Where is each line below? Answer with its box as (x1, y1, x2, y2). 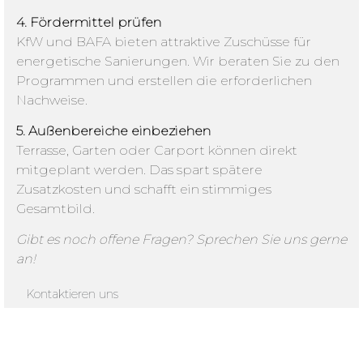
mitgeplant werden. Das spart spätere (16, 161, 263, 177)
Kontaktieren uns (25, 286, 118, 301)
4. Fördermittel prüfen (16, 14, 161, 30)
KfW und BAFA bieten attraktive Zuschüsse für (16, 33, 311, 49)
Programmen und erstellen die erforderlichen (16, 72, 312, 88)
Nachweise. (16, 92, 88, 108)
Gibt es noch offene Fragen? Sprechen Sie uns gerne (16, 232, 347, 248)
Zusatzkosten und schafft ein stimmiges (16, 181, 271, 197)
